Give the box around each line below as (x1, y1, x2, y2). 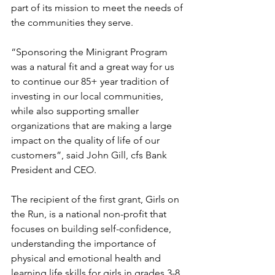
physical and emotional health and (11, 252, 163, 264)
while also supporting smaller (11, 104, 141, 117)
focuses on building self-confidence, (11, 222, 174, 234)
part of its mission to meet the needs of (11, 1, 185, 14)
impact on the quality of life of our (11, 134, 162, 146)
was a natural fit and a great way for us (11, 60, 177, 72)
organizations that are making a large (11, 119, 174, 131)
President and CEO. (11, 163, 99, 176)
